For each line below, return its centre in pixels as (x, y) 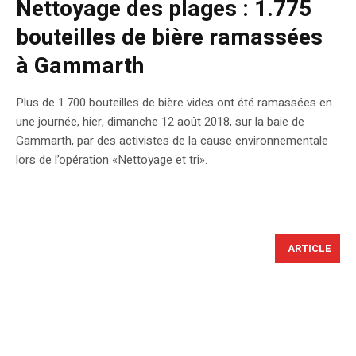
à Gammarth (80, 67)
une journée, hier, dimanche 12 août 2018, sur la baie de (160, 122)
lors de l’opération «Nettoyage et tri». (112, 160)
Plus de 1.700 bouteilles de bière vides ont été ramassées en (174, 103)
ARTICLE (310, 249)
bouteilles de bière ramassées (169, 38)
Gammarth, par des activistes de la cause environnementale (172, 141)
